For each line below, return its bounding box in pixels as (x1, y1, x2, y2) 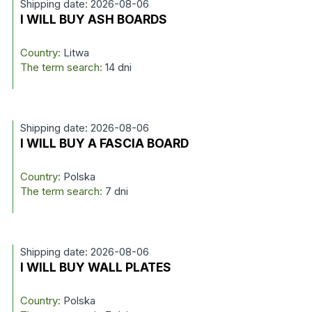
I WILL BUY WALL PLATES (19, 260, 171, 274)
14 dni (104, 61, 132, 74)
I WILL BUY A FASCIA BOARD (19, 136, 189, 150)
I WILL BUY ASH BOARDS (19, 12, 167, 26)
